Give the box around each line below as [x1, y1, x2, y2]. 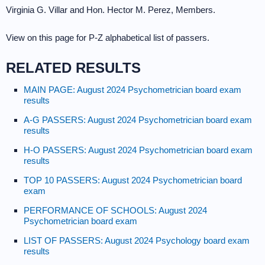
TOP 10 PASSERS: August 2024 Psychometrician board [24, 175, 242, 185]
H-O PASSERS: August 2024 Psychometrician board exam [24, 145, 253, 155]
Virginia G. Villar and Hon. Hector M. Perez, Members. [6, 5, 215, 15]
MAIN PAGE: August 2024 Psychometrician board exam [24, 85, 241, 95]
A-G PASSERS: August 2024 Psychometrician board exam [24, 115, 252, 125]
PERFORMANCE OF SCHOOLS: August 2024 [24, 205, 207, 215]
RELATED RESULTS [6, 60, 141, 76]
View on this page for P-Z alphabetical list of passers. [6, 33, 209, 43]
